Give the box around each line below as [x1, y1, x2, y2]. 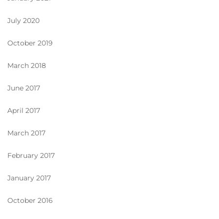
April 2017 [7, 106, 40, 115]
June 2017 [7, 83, 40, 92]
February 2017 [7, 151, 55, 160]
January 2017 [7, 173, 51, 182]
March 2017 [7, 128, 45, 137]
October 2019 [7, 38, 53, 47]
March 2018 [7, 61, 46, 70]
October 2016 [7, 196, 53, 205]
